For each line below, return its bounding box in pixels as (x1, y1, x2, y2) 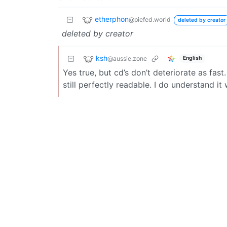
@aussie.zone (107, 54, 147, 62)
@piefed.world (129, 15, 171, 23)
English (182, 55, 202, 62)
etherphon (95, 14, 129, 23)
